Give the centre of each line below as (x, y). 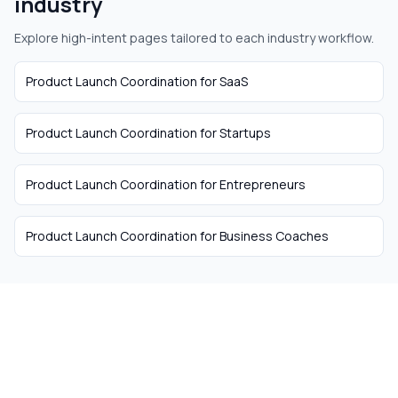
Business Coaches (274, 236)
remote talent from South (199, 376)
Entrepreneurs (263, 184)
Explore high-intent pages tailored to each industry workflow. (194, 38)
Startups (245, 133)
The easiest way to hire (199, 344)
